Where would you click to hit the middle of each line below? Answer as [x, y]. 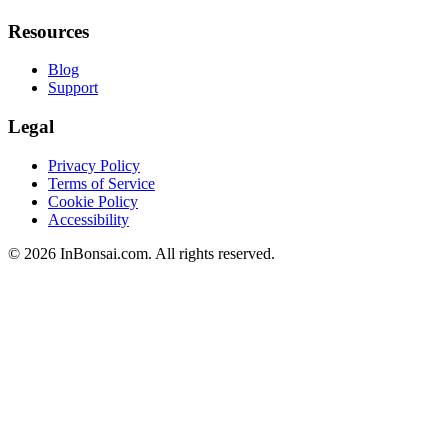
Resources [48, 31]
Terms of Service [101, 183]
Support [73, 88]
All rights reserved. [215, 253]
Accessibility [88, 219]
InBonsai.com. [106, 253]
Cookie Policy [93, 201]
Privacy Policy [94, 165]
